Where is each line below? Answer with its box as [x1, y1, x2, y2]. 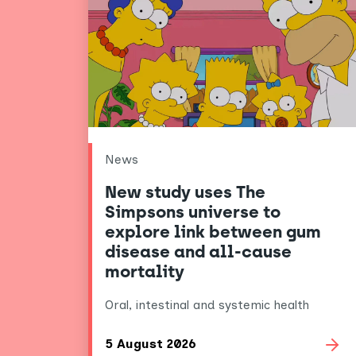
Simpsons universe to [104, 202, 281, 222]
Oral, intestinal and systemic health [104, 296, 309, 312]
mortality [104, 261, 184, 282]
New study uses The [104, 182, 265, 203]
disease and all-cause [104, 242, 292, 262]
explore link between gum [104, 222, 321, 242]
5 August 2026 [104, 336, 196, 352]
